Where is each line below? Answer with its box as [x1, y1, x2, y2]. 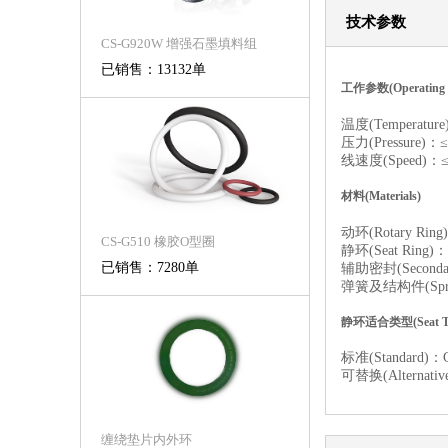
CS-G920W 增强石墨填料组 [101, 36, 257, 51]
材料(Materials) [341, 190, 421, 204]
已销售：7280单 [101, 260, 199, 275]
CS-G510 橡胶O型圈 [101, 234, 215, 249]
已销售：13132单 [101, 62, 206, 77]
